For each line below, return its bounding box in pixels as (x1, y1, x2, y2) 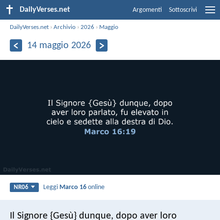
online (86, 183, 105, 191)
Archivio (54, 24, 76, 30)
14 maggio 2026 (27, 40, 91, 51)
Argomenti (133, 6, 162, 14)
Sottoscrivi (169, 6, 197, 14)
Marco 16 (59, 183, 87, 191)
